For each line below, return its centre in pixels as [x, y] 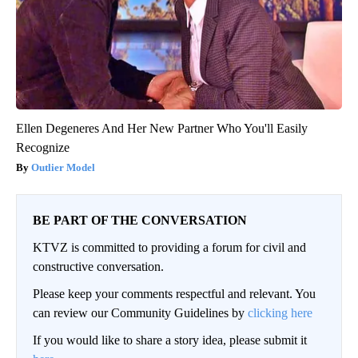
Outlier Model [63, 168]
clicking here [280, 313]
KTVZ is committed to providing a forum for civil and [169, 248]
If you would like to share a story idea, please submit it [170, 340]
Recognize [43, 148]
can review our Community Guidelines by [140, 313]
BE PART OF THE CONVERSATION [140, 221]
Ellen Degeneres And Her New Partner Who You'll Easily [162, 129]
